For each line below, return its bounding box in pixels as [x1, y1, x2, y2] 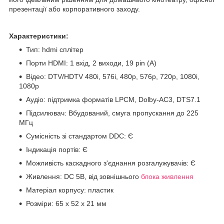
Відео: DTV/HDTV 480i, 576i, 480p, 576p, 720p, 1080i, [26, 72, 199, 81]
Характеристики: [9, 32, 68, 40]
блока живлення [141, 172, 193, 181]
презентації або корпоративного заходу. [9, 5, 140, 13]
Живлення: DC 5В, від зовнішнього [26, 172, 141, 181]
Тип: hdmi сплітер [26, 45, 83, 54]
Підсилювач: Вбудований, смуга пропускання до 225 [26, 109, 198, 117]
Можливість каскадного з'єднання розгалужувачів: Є [26, 159, 195, 167]
